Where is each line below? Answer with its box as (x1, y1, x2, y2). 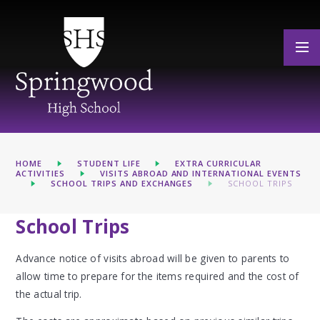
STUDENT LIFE (76, 157, 141, 169)
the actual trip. (16, 286, 89, 301)
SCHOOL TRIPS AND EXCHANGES (50, 177, 194, 189)
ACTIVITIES (16, 167, 66, 179)
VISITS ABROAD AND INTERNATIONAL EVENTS (99, 167, 302, 179)
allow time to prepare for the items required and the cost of (16, 269, 299, 283)
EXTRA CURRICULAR (174, 157, 261, 169)
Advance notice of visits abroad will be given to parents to (16, 251, 290, 265)
